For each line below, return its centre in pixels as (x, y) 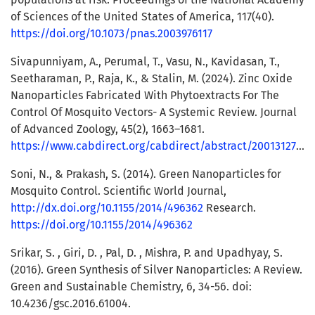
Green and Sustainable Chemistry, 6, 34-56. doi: (131, 287)
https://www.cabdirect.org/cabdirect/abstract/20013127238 (153, 146)
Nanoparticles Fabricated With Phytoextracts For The (145, 96)
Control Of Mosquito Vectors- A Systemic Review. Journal (154, 112)
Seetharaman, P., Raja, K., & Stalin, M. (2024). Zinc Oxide (152, 79)
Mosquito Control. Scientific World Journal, (118, 191)
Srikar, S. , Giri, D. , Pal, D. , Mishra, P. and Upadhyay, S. (147, 253)
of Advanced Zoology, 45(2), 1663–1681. (108, 129)
